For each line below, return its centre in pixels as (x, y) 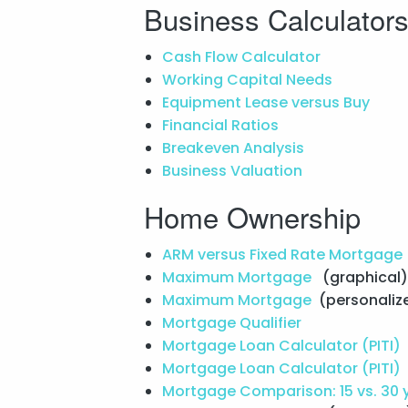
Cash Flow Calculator (243, 56)
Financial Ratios (222, 125)
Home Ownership (252, 216)
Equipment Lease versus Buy (267, 102)
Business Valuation (234, 170)
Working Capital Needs (249, 79)
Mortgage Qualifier (233, 322)
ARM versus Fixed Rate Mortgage (284, 254)
